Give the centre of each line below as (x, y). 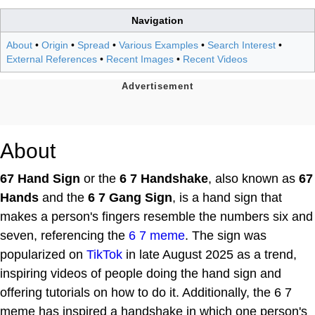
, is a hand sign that (227, 197)
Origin (55, 45)
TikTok (104, 254)
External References (52, 59)
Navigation (157, 20)
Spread (94, 45)
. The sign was (226, 235)
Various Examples (159, 45)
